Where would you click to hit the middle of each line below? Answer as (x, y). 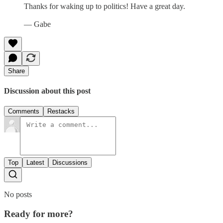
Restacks (61, 111)
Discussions (70, 163)
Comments (24, 111)
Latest (35, 163)
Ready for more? (39, 214)
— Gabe (37, 24)
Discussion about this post (47, 91)
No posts (18, 195)
